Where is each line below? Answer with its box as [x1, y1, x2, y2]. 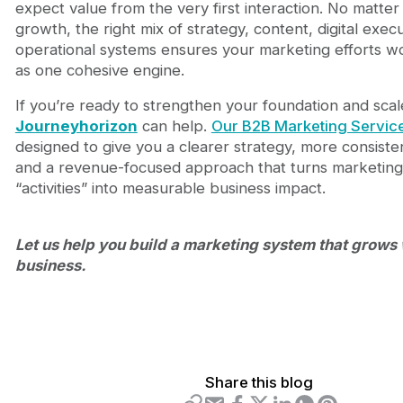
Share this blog [205, 373, 314, 392]
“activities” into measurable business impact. [14, 179, 326, 198]
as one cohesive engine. [14, 60, 184, 79]
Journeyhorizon [14, 117, 138, 136]
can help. [137, 117, 211, 136]
